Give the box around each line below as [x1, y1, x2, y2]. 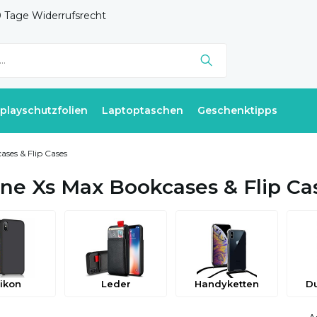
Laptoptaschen [102, 104, 183, 117]
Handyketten [195, 278, 259, 289]
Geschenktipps [197, 104, 277, 117]
